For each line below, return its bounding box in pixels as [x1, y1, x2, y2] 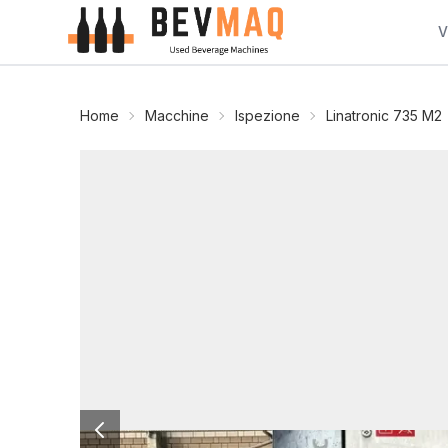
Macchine [145, 107, 209, 124]
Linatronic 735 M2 [326, 107, 442, 124]
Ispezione [235, 107, 300, 124]
